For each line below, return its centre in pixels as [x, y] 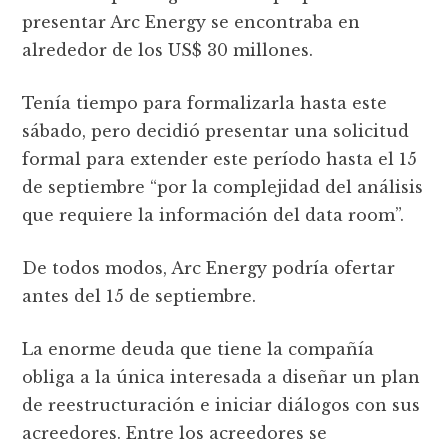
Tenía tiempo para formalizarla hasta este [205, 102]
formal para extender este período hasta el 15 [220, 158]
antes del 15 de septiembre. [139, 295]
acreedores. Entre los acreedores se [175, 432]
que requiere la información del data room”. [213, 214]
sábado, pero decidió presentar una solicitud [216, 130]
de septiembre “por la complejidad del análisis [223, 186]
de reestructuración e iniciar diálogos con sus [221, 404]
